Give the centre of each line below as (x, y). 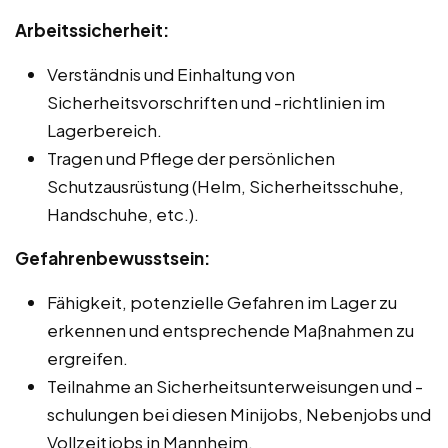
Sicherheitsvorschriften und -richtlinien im (216, 101)
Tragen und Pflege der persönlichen (191, 157)
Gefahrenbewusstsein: (112, 257)
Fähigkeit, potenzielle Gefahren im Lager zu (222, 301)
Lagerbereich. (104, 129)
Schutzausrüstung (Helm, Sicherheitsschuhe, (225, 185)
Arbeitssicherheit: (92, 29)
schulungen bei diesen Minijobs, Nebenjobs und (239, 413)
